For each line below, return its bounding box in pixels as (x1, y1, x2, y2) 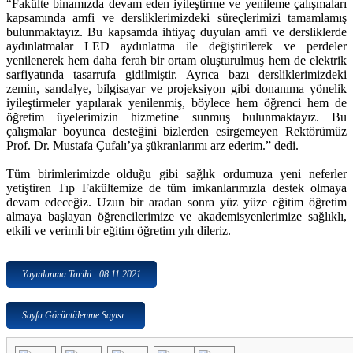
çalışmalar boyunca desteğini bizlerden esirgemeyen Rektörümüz (6, 124, 347, 139)
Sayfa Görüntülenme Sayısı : (22, 310, 129, 321)
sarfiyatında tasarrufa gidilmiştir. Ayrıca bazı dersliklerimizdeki (6, 68, 347, 82)
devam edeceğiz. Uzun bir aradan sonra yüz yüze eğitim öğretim (6, 195, 347, 210)
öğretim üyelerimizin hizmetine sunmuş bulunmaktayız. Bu (6, 110, 347, 124)
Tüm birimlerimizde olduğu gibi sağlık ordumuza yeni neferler (6, 167, 347, 181)
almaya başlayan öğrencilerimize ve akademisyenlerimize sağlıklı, (6, 210, 347, 224)
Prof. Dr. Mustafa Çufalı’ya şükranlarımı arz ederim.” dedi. (6, 139, 299, 153)
